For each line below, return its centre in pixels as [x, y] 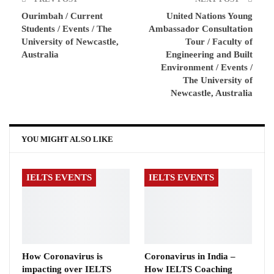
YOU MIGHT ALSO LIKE [67, 139]
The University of [218, 80]
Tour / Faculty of [219, 41]
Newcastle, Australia [212, 93]
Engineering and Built [209, 54]
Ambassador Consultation [201, 28]
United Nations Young [209, 16]
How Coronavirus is [62, 256]
